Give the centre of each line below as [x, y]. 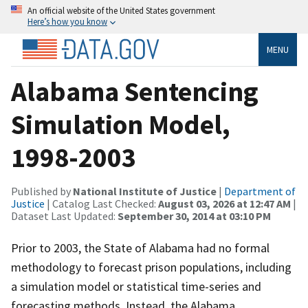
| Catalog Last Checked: [101, 203]
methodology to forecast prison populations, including [151, 267]
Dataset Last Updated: [64, 216]
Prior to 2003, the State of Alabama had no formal [140, 247]
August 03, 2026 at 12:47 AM [224, 203]
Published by [42, 191]
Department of [260, 191]
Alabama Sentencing [135, 91]
